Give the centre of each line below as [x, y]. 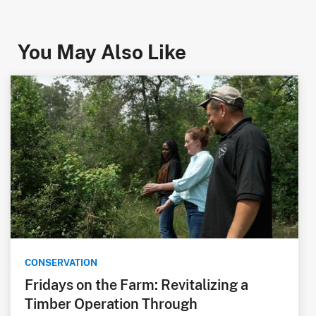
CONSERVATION [61, 262]
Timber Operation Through [111, 303]
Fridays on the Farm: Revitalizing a [136, 284]
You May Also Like [102, 51]
